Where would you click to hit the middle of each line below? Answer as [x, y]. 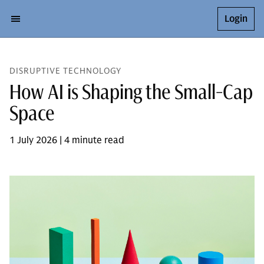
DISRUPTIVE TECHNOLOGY [65, 71]
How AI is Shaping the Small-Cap [131, 92]
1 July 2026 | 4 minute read [67, 140]
